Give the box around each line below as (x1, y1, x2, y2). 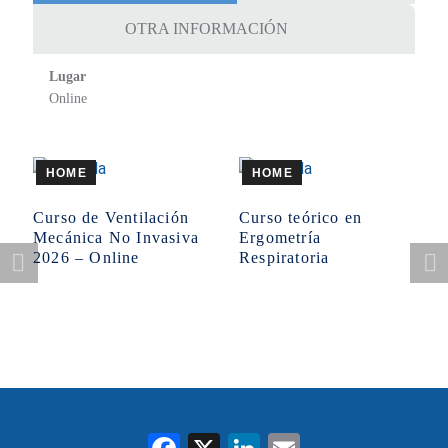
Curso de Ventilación (33, 208, 190, 226)
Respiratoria (239, 248, 330, 266)
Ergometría (239, 228, 322, 246)
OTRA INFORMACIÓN (125, 20, 289, 38)
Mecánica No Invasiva (33, 228, 200, 246)
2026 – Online (33, 248, 140, 266)
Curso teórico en (239, 208, 363, 226)
